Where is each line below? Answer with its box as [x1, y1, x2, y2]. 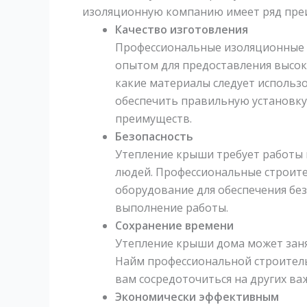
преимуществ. [115, 110, 192, 126]
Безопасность [115, 128, 193, 144]
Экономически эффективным [115, 288, 279, 304]
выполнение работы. [115, 199, 228, 215]
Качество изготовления [115, 21, 248, 37]
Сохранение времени [115, 217, 234, 233]
